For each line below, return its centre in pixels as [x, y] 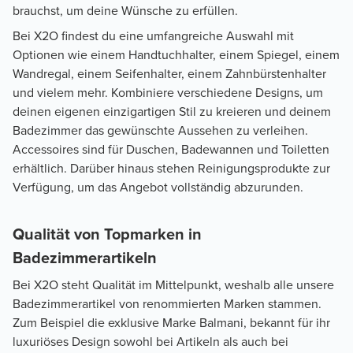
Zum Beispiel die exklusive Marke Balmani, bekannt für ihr [171, 323]
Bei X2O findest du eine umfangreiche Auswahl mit [153, 36]
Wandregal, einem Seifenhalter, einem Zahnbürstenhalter [169, 74]
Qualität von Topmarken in [107, 234]
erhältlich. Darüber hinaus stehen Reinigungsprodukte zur [171, 169]
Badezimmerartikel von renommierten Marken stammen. [167, 304]
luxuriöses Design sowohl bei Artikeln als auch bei [150, 342]
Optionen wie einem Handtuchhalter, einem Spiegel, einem [176, 55]
